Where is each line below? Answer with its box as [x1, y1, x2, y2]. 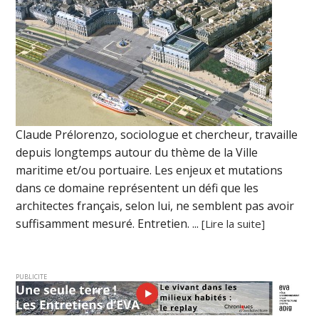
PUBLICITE [16, 271, 48, 281]
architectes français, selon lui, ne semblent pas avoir [16, 197, 295, 214]
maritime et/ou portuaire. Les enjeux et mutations [16, 162, 283, 178]
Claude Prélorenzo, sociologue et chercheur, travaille [16, 126, 298, 142]
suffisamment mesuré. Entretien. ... [16, 215, 202, 231]
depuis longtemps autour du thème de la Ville [16, 144, 258, 160]
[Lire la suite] [202, 216, 266, 231]
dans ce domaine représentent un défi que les [16, 179, 259, 196]
